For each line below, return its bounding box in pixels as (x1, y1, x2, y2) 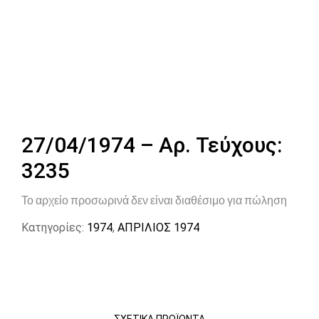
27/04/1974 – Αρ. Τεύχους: (21, 132, 282, 157)
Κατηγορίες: (21, 221, 84, 234)
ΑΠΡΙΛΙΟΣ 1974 (117, 221, 199, 234)
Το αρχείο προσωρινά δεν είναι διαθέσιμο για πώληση (21, 193, 287, 208)
